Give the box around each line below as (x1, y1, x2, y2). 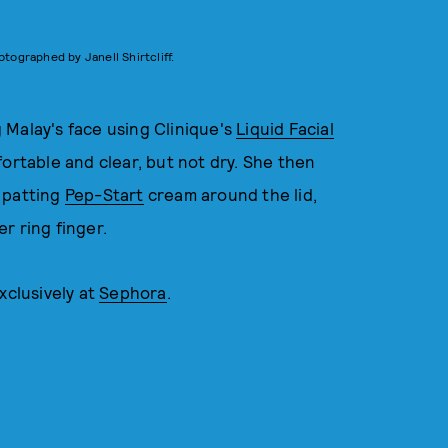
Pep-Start (64, 184, 144, 204)
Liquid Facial (236, 118, 334, 138)
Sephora (99, 282, 167, 302)
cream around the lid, (143, 184, 318, 204)
